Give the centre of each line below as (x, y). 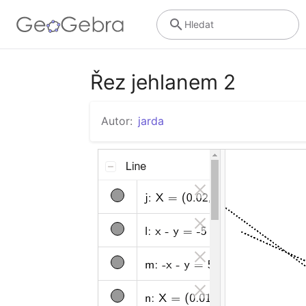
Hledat (199, 24)
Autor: (117, 121)
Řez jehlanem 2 (163, 82)
